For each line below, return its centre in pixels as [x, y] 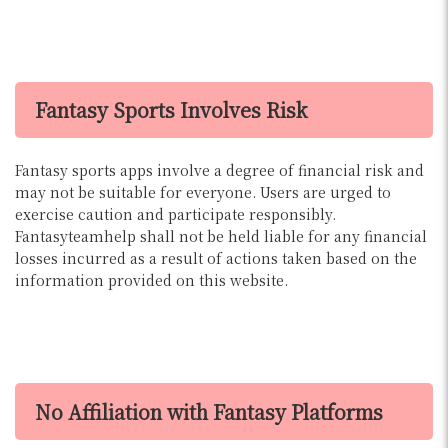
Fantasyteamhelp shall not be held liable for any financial [221, 236]
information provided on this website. [151, 280]
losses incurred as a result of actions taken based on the [216, 258]
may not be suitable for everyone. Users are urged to [203, 192]
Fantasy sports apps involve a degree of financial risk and [219, 170]
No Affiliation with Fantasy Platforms [208, 412]
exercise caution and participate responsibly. [175, 214]
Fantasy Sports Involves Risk [171, 110]
